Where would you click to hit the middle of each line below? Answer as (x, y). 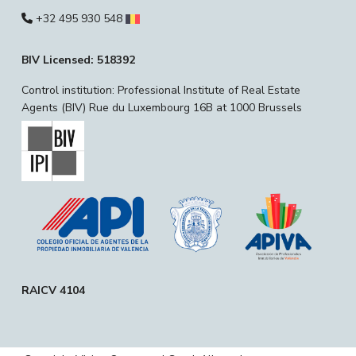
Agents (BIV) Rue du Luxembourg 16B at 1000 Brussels (162, 107)
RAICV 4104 (53, 291)
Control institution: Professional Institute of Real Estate (161, 90)
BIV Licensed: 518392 (78, 60)
